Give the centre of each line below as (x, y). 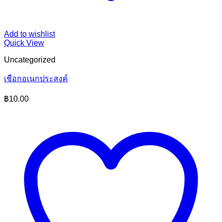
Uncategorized (30, 60)
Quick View (24, 43)
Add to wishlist (29, 34)
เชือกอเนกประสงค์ (36, 79)
